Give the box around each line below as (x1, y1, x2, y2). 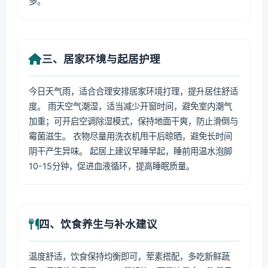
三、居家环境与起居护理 (42, 53, 160, 65)
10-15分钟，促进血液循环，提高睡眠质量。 (29, 161, 194, 171)
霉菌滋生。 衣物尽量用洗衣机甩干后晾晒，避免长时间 (29, 131, 232, 141)
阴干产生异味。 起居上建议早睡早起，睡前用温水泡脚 (29, 146, 232, 156)
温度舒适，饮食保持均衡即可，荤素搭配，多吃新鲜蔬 (29, 251, 230, 261)
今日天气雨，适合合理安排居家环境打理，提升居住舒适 (29, 86, 238, 96)
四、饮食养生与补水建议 (39, 218, 157, 230)
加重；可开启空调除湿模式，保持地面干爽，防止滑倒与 (29, 116, 238, 126)
